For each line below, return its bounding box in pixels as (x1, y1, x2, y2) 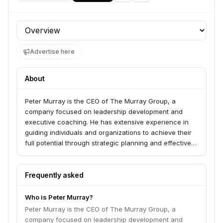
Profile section (16, 21, 70, 31)
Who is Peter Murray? (25, 193, 93, 201)
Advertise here (30, 48, 75, 55)
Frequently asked (25, 171, 84, 179)
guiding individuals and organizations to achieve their (25, 128, 192, 136)
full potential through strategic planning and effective (25, 139, 191, 147)
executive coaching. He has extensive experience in (25, 118, 189, 126)
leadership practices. (25, 149, 91, 157)
